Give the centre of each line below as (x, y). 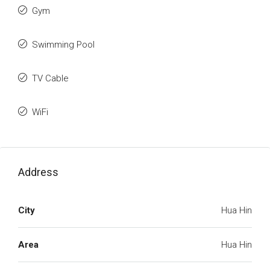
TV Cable (50, 78)
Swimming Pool (63, 45)
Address (38, 172)
